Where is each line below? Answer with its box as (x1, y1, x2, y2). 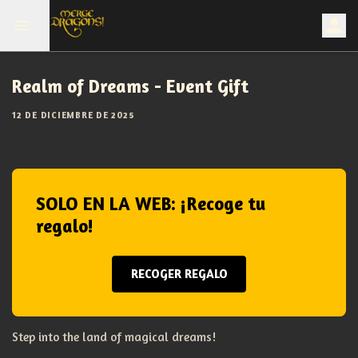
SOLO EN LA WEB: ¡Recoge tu (36, 193, 265, 214)
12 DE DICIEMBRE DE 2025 (12, 109, 134, 121)
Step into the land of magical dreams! (12, 329, 216, 344)
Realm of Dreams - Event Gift (12, 75, 249, 97)
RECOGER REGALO (130, 265, 228, 281)
